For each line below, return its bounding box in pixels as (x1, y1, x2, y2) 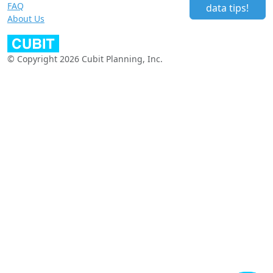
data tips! (206, 1, 249, 15)
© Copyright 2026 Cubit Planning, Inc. (7, 53, 163, 65)
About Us (7, 13, 44, 25)
